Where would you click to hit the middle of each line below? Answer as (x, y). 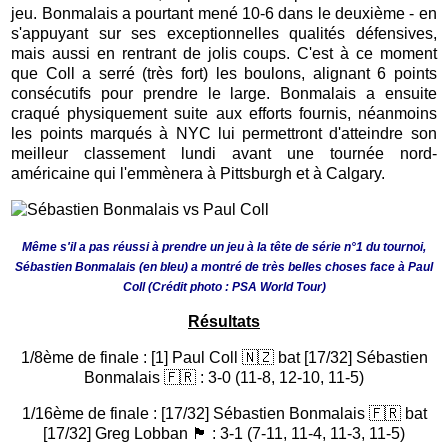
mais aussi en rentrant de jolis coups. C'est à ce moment (224, 54)
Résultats (224, 322)
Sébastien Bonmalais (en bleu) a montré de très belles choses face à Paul (224, 267)
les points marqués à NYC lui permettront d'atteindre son (224, 134)
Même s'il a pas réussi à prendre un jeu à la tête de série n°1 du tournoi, (224, 247)
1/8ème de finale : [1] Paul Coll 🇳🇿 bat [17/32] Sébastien (224, 358)
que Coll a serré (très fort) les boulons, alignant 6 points (224, 74)
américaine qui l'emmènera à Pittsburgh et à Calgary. (198, 174)
